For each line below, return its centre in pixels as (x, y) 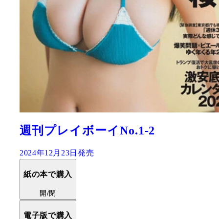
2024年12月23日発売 (57, 153)
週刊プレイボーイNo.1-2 (88, 131)
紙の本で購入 (48, 174)
